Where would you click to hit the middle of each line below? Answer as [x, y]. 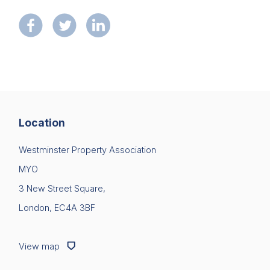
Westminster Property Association [87, 150]
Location [42, 123]
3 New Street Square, [62, 189]
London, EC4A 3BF [57, 208]
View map [40, 246]
